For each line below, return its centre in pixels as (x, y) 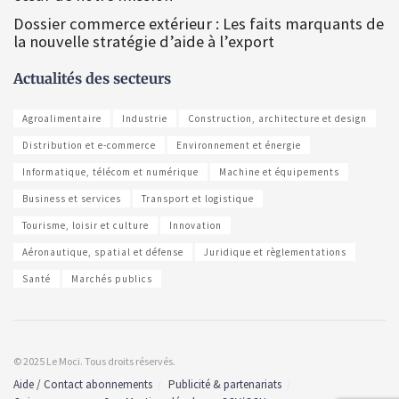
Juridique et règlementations (275, 252)
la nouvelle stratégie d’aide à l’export (144, 41)
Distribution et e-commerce (89, 145)
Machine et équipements (279, 171)
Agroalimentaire (62, 118)
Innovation (195, 225)
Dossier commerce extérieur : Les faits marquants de (199, 23)
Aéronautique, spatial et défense (103, 252)
